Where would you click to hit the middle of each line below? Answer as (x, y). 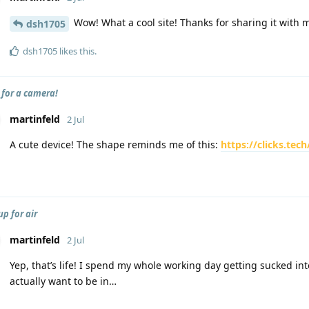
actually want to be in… (63, 281)
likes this (76, 51)
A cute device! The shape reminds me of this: (115, 144)
